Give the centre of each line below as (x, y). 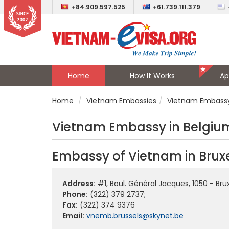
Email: (73, 216)
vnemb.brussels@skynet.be (135, 216)
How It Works (152, 76)
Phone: (75, 194)
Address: (79, 184)
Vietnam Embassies (121, 101)
